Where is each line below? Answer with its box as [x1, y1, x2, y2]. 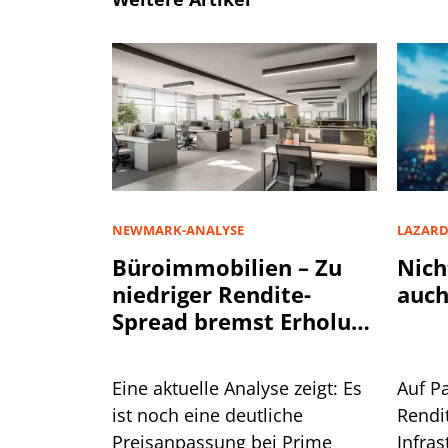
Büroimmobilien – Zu [112, 251, 342, 282]
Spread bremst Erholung [112, 305, 377, 336]
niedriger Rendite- [112, 278, 311, 309]
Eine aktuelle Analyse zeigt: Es [112, 375, 362, 400]
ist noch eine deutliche [112, 402, 303, 427]
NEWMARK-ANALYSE [112, 220, 244, 239]
